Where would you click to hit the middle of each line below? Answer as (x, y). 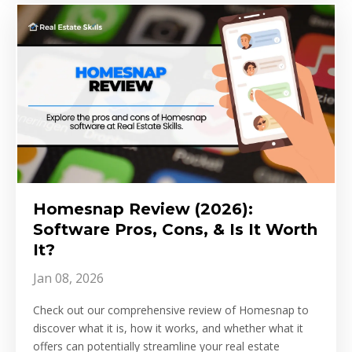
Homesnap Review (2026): (143, 209)
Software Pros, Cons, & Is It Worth (175, 230)
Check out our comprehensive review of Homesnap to (171, 310)
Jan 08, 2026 (68, 279)
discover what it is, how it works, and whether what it (168, 328)
